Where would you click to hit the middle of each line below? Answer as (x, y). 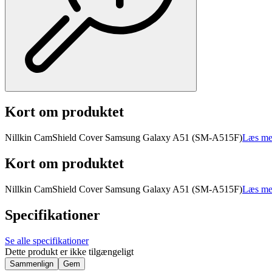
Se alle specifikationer (47, 240)
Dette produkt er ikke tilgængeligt (69, 251)
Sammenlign (32, 263)
